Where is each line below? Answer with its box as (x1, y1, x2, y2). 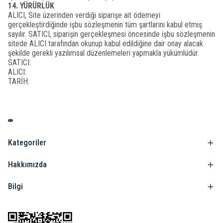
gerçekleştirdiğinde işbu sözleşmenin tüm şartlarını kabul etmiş (8, 20, 202, 29)
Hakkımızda (8, 160, 47, 169)
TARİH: (8, 77, 29, 86)
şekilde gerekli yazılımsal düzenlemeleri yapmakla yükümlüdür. (8, 48, 199, 58)
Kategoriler (8, 138, 46, 147)
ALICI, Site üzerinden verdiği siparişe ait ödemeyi (8, 10, 160, 20)
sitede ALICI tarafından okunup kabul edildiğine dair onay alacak (8, 39, 203, 48)
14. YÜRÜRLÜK (8, 1, 54, 10)
